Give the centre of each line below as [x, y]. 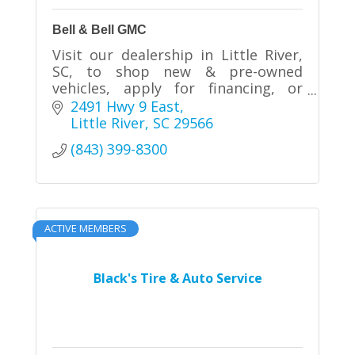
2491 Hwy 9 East [125, 106]
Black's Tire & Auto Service [177, 278]
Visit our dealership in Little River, [177, 54]
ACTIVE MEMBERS [86, 228]
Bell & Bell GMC [99, 29]
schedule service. [110, 104]
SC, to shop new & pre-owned [177, 71]
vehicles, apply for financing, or [177, 88]
